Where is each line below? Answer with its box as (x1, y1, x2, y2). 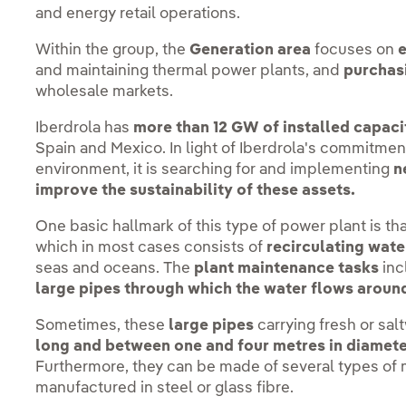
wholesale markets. (35, 83, 174, 100)
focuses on (311, 42, 399, 58)
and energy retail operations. (35, 5, 241, 22)
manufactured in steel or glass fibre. (35, 380, 295, 396)
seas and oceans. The (35, 260, 195, 276)
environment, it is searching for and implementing (35, 161, 394, 178)
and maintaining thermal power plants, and (35, 63, 344, 79)
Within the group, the (35, 42, 190, 58)
